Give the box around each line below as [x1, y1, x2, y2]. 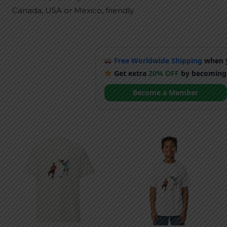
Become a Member [133, 87, 199, 97]
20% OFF [148, 68, 179, 78]
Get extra [112, 68, 149, 78]
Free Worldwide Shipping [114, 55, 203, 65]
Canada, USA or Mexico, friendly [12, 6, 134, 15]
